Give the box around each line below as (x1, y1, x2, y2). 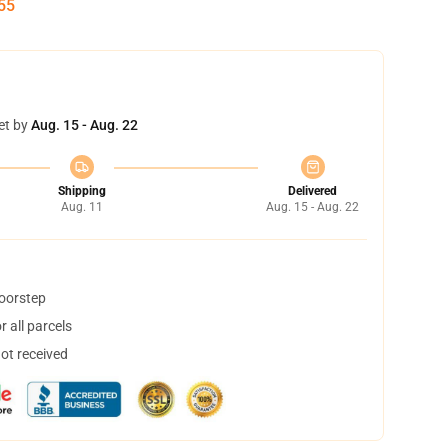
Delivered (288, 184, 337, 198)
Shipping (57, 184, 106, 198)
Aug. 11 (60, 200, 103, 214)
